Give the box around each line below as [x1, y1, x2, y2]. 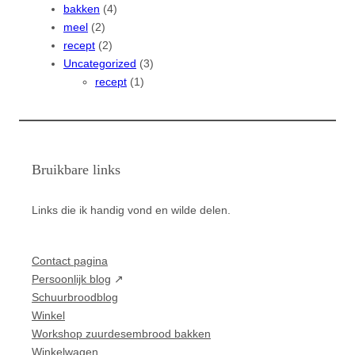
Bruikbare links [32, 161, 120, 177]
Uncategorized [63, 57, 136, 71]
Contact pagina [32, 254, 108, 267]
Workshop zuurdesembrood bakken [32, 327, 211, 341]
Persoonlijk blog [32, 272, 111, 285]
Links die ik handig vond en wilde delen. [32, 204, 231, 217]
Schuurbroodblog [32, 291, 118, 304]
